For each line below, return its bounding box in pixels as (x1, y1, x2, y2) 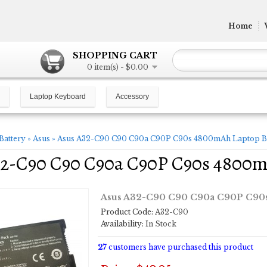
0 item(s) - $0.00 (87, 63, 148, 72)
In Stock (144, 219, 176, 228)
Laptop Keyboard (30, 92, 86, 101)
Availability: (101, 219, 144, 228)
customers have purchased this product (107, 243, 253, 252)
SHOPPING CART (73, 50, 157, 61)
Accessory (116, 92, 149, 101)
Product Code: (101, 207, 153, 216)
